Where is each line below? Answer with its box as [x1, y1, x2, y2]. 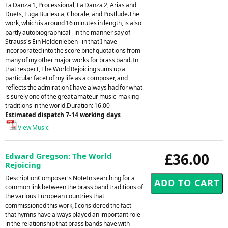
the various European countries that [5, 191, 104, 201]
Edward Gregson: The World [5, 150, 112, 161]
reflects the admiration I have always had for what [5, 82, 142, 92]
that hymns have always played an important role [5, 210, 140, 219]
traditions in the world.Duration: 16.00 [5, 101, 110, 110]
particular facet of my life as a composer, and [5, 73, 128, 82]
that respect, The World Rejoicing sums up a [5, 64, 125, 73]
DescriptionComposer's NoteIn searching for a [5, 173, 135, 182]
